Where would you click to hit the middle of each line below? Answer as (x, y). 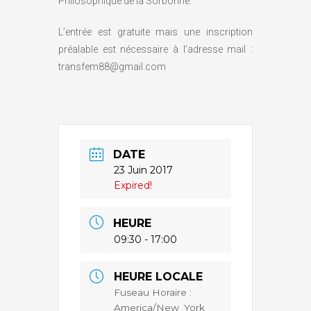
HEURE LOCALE (158, 277)
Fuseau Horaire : (153, 293)
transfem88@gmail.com (112, 66)
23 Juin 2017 (143, 170)
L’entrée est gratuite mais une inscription (155, 32)
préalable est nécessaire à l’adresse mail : (155, 49)
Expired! (133, 186)
